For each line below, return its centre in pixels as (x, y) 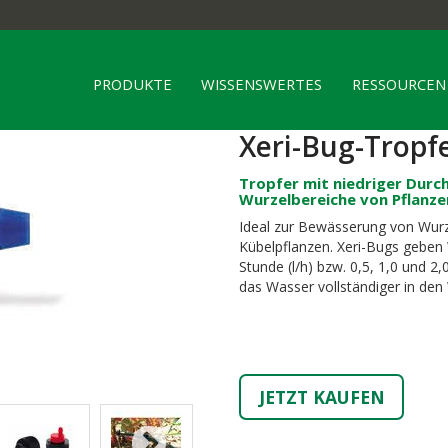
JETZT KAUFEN (321, 396)
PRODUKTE (132, 83)
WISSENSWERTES (262, 83)
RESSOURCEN (398, 83)
